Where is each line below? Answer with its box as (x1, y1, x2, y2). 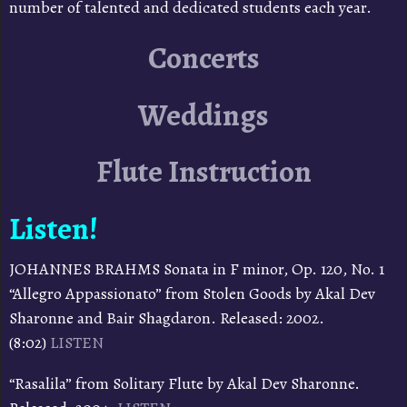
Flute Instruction (95, 151, 312, 194)
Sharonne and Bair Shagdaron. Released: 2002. (8, 307, 328, 330)
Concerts (147, 37, 260, 80)
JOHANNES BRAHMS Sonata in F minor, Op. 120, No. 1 (8, 258, 395, 281)
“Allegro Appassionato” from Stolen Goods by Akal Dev (8, 283, 375, 305)
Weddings (138, 94, 269, 136)
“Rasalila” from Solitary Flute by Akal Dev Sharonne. (8, 372, 360, 395)
